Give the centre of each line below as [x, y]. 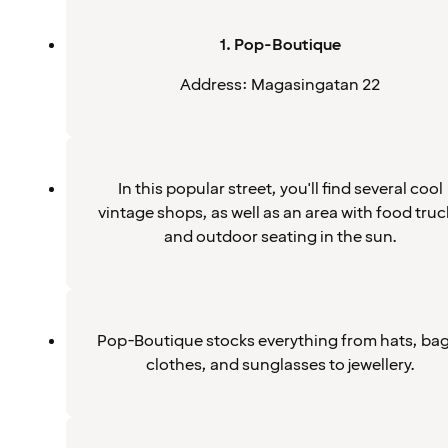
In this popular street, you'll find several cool [280, 189]
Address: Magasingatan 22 [280, 85]
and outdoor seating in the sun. [280, 237]
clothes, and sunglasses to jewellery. [280, 365]
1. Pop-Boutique [280, 45]
